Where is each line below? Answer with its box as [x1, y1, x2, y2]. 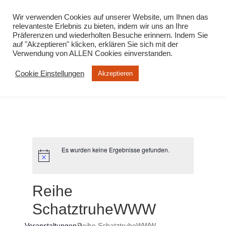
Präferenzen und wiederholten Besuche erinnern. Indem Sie [13, 31, 208, 39]
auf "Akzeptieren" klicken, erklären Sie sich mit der [13, 40, 178, 48]
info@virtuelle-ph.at [89, 5, 145, 12]
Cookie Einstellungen [15, 69, 84, 78]
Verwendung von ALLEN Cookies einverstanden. [13, 49, 173, 58]
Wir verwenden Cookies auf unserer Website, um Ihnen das [13, 13, 208, 21]
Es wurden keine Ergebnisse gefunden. [62, 145, 170, 154]
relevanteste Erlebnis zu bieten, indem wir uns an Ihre [13, 22, 188, 30]
